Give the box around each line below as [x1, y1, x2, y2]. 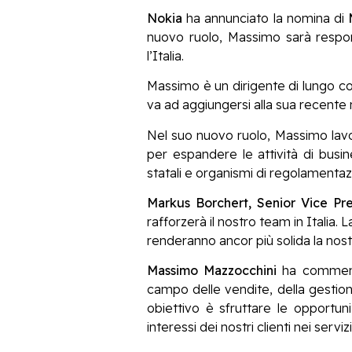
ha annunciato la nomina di [182, 9, 349, 26]
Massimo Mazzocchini [147, 262, 277, 279]
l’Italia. [147, 47, 184, 64]
